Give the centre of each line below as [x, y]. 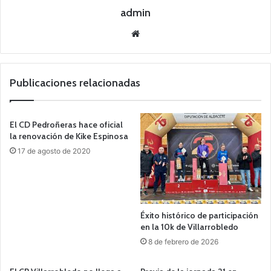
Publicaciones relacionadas [75, 83]
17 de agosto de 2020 [54, 151]
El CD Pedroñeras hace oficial [66, 125]
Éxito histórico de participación [199, 216]
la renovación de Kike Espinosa [69, 136]
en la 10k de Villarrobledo [189, 227]
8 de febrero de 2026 [183, 242]
